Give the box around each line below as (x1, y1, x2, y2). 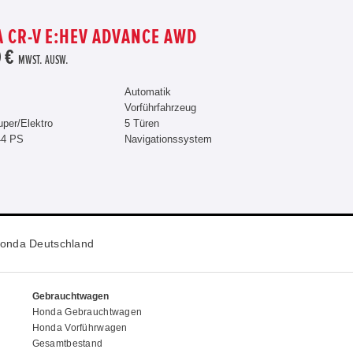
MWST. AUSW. (18, 54, 69, 66)
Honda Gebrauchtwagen (32, 306, 143, 318)
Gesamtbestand (32, 337, 103, 349)
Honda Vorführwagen (32, 321, 128, 333)
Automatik (124, 86, 171, 98)
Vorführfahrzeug (124, 102, 196, 113)
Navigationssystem (124, 133, 212, 145)
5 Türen (124, 117, 159, 129)
